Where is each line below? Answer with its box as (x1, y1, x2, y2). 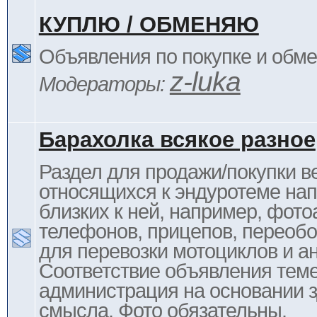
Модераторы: (38, 73, 170, 96)
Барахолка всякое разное (38, 127, 316, 152)
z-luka (169, 66, 241, 97)
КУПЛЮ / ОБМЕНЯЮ (38, 12, 259, 37)
